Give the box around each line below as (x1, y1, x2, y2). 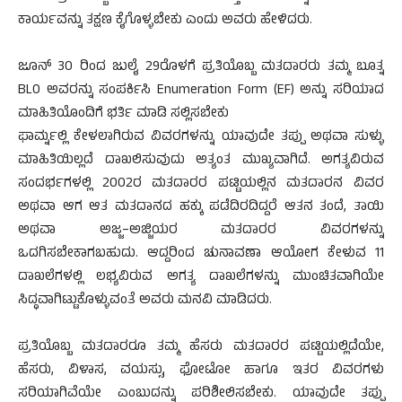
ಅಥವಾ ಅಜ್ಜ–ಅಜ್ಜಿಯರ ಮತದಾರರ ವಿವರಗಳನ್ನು (18, 220, 384, 242)
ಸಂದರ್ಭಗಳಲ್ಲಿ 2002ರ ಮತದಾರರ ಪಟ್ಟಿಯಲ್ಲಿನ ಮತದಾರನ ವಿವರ (18, 173, 384, 196)
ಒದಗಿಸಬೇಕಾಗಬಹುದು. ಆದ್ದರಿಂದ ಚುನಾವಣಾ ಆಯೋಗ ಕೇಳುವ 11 (18, 243, 384, 266)
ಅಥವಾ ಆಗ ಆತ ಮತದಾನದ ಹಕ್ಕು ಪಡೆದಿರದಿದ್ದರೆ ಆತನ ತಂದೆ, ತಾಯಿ (18, 197, 384, 219)
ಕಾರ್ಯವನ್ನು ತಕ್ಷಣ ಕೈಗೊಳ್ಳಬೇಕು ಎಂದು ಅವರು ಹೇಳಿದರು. (18, 10, 312, 32)
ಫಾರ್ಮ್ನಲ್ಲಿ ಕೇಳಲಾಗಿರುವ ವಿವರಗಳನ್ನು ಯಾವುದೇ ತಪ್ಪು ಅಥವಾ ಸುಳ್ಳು (18, 127, 384, 149)
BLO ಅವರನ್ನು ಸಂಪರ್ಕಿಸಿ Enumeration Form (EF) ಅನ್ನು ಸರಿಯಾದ (18, 80, 384, 102)
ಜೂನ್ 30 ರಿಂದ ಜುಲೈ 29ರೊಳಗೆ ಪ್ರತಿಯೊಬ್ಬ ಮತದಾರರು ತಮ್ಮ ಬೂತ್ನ (18, 57, 384, 79)
